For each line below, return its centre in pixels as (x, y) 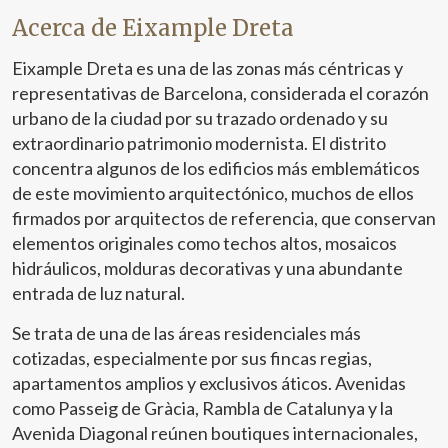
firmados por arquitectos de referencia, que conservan (224, 218)
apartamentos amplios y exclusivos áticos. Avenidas (209, 383)
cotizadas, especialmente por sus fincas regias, (192, 358)
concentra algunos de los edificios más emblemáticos (216, 168)
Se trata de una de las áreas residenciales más (186, 333)
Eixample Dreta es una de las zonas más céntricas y (207, 68)
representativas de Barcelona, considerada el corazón (220, 93)
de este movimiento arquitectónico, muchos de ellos (213, 193)
